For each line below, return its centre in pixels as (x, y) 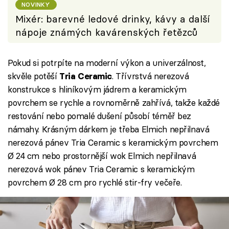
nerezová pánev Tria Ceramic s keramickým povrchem (113, 143)
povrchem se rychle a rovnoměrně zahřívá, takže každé (114, 103)
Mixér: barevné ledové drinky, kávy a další (112, 19)
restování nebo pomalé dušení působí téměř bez (100, 116)
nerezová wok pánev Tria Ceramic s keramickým (101, 169)
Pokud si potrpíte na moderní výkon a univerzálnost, (107, 63)
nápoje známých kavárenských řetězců (106, 32)
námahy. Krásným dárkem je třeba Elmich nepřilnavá (109, 129)
